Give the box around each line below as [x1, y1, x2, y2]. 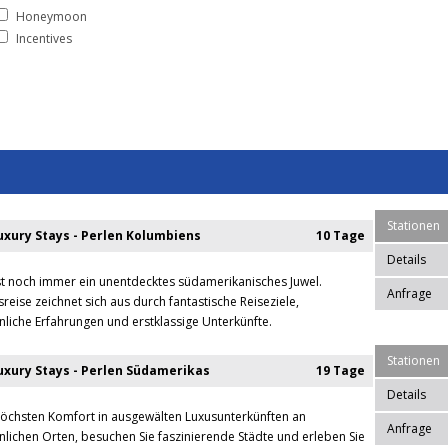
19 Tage [316, 362, 365, 380]
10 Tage [316, 227, 365, 245]
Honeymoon [15, 7, 87, 25]
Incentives [15, 29, 72, 47]
